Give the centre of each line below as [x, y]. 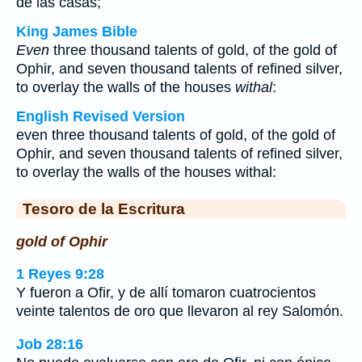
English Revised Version [101, 116]
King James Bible [77, 32]
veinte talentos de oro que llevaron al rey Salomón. [180, 311]
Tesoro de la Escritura [104, 208]
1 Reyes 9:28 [60, 274]
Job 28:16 [50, 344]
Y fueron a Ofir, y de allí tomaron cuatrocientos [166, 293]
